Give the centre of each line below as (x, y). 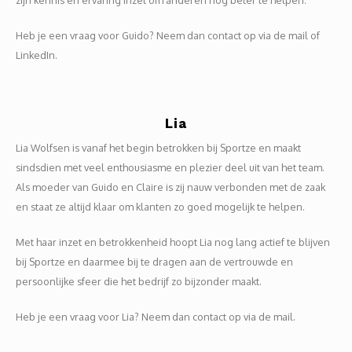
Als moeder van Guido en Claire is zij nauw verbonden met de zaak (170, 187)
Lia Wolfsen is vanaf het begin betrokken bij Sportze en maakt (158, 148)
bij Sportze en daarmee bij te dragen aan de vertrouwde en (154, 262)
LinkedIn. (37, 55)
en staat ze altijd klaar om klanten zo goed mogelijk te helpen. (160, 207)
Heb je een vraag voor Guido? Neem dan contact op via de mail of (168, 35)
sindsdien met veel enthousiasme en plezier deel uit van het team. (170, 167)
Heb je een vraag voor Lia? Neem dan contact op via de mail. (156, 317)
